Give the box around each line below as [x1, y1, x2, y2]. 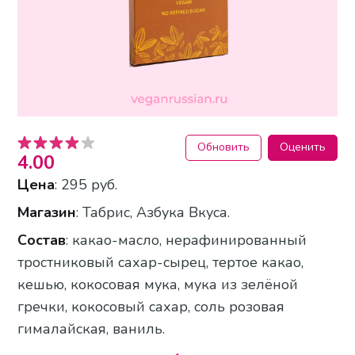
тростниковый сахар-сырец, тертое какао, [17, 253, 304, 273]
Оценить [279, 139, 326, 155]
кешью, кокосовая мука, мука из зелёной [17, 275, 299, 295]
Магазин [17, 203, 77, 223]
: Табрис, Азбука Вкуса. [76, 203, 231, 223]
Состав [17, 231, 67, 250]
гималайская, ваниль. [17, 319, 166, 339]
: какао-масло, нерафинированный [66, 231, 307, 250]
